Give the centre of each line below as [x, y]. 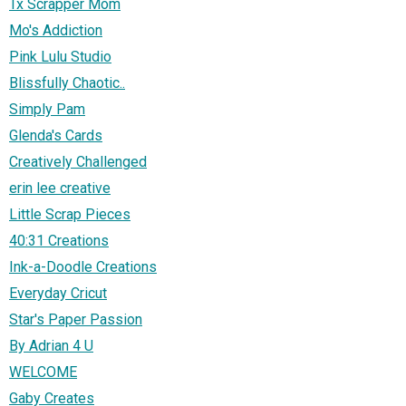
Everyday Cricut [58, 293]
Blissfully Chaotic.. [67, 82]
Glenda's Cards [56, 135]
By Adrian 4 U [51, 345]
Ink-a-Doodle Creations [83, 266]
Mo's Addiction [56, 30]
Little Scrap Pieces [70, 214]
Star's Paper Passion [76, 319]
